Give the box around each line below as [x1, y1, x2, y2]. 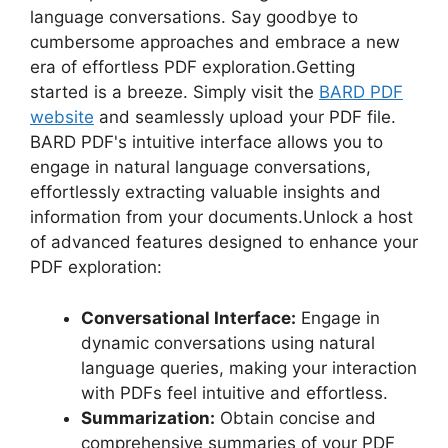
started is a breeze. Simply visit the [30, 82, 319, 102]
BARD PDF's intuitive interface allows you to [30, 132, 383, 152]
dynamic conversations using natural [81, 332, 375, 353]
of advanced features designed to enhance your [30, 232, 418, 252]
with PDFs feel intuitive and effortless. [81, 382, 388, 403]
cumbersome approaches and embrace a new [30, 32, 400, 52]
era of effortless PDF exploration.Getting [30, 57, 355, 77]
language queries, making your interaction [81, 357, 417, 378]
